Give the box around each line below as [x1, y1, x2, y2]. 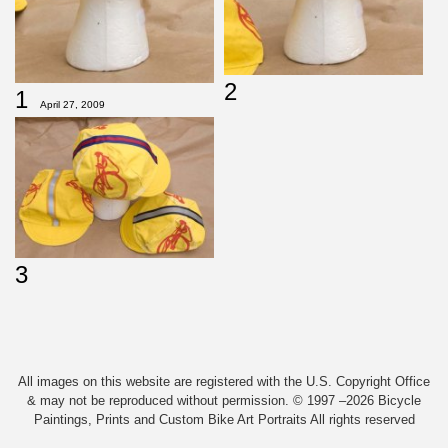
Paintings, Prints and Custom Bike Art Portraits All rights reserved [33, 412, 415, 428]
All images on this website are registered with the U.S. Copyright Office [18, 374, 430, 390]
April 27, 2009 [40, 99, 105, 111]
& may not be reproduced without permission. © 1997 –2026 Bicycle [27, 393, 421, 409]
